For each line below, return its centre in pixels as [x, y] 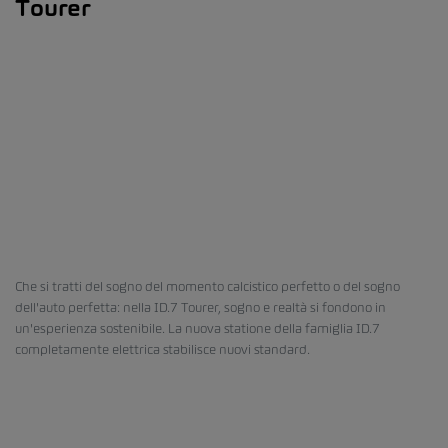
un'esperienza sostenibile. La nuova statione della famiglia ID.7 [197, 328]
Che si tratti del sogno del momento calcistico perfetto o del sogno [207, 286]
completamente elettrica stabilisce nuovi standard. [162, 349]
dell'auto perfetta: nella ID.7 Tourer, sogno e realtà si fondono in [200, 307]
